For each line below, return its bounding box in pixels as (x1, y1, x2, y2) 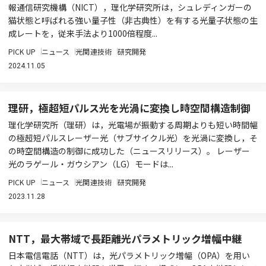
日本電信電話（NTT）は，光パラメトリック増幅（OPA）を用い (8, 249, 250, 261)
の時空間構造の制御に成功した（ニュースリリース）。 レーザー (8, 145, 250, 157)
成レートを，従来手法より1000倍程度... (8, 27, 157, 39)
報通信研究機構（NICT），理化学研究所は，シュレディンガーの (8, 1, 252, 13)
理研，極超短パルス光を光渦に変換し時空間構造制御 (8, 100, 251, 115)
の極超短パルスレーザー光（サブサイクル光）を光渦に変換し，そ (8, 132, 258, 144)
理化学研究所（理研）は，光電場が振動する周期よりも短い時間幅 (8, 119, 258, 131)
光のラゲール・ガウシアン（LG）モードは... (8, 158, 173, 170)
